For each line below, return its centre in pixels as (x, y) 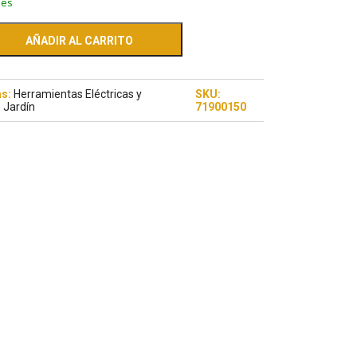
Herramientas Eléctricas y (78, 94)
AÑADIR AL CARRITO (79, 41)
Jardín (19, 107)
